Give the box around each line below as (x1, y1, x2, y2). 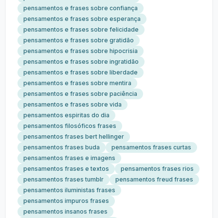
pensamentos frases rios (121, 165, 194, 172)
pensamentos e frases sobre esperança (23, 15, 141, 22)
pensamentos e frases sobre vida (23, 101, 122, 108)
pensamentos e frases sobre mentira (23, 79, 131, 87)
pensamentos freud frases (115, 176, 193, 183)
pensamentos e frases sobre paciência (23, 90, 137, 97)
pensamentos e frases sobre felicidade (23, 26, 139, 33)
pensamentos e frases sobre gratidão (23, 36, 134, 44)
